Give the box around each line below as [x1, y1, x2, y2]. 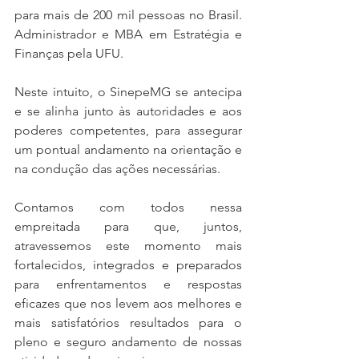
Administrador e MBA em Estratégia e [14, 26, 242, 42]
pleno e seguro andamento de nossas [14, 333, 242, 349]
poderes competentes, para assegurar [14, 122, 242, 138]
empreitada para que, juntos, [14, 218, 242, 234]
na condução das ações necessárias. [14, 160, 224, 176]
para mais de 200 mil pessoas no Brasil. [14, 6, 242, 22]
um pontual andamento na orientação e [14, 141, 242, 157]
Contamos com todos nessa [14, 199, 242, 215]
